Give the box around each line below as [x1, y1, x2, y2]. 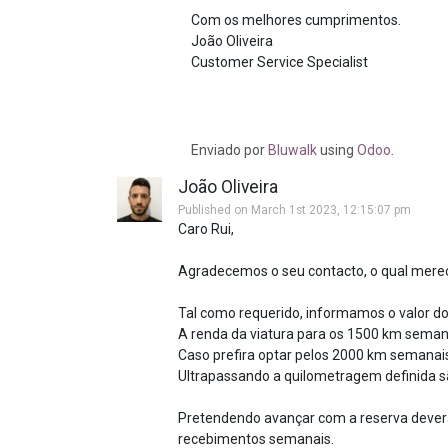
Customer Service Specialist [191, 54, 369, 70]
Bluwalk [268, 142, 318, 158]
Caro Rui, [178, 221, 234, 237]
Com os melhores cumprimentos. [191, 12, 402, 28]
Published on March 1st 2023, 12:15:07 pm [178, 203, 411, 217]
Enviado [191, 142, 245, 158]
